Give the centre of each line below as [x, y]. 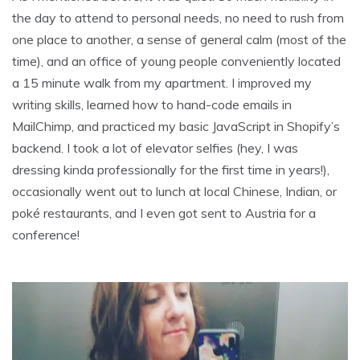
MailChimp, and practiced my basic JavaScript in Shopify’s [176, 127]
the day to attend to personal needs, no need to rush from [178, 18]
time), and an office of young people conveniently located [176, 61]
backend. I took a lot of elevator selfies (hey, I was [155, 148]
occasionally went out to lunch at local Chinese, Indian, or [174, 192]
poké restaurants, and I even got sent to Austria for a [164, 213]
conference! [46, 235]
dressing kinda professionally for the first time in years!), [171, 170]
